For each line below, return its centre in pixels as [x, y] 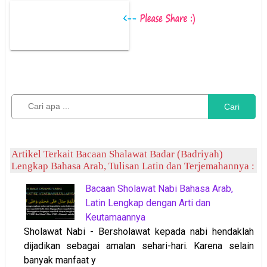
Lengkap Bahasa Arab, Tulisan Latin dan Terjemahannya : [133, 166]
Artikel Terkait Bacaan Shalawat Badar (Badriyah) [117, 154]
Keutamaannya [115, 217]
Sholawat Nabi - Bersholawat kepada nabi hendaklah [139, 231]
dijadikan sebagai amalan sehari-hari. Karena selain [139, 246]
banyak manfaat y [60, 260]
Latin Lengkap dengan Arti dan [148, 203]
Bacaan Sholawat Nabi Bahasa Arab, [159, 188]
